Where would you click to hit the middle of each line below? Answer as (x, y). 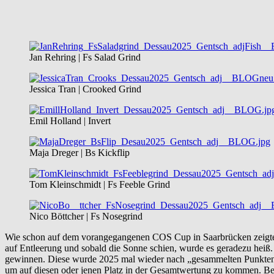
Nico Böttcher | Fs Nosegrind (86, 216)
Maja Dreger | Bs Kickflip (80, 152)
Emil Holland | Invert (70, 120)
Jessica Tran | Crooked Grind (85, 89)
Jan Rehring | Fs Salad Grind (85, 57)
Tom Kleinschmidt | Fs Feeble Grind (100, 184)
